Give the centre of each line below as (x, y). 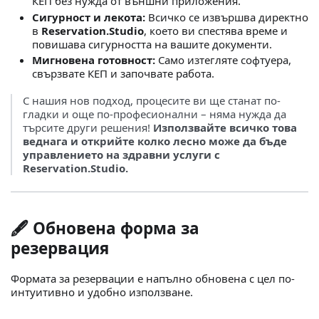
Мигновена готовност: (94, 60)
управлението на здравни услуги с (121, 155)
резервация (60, 248)
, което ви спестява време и (216, 30)
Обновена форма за (116, 228)
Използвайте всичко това (225, 127)
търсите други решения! (88, 127)
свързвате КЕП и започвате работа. (123, 74)
